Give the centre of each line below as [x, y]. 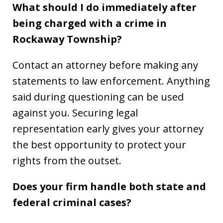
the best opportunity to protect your [99, 145]
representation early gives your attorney [108, 129]
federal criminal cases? [72, 203]
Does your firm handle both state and [109, 187]
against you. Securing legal [75, 113]
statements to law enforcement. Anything [111, 81]
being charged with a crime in [90, 23]
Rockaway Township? [67, 39]
